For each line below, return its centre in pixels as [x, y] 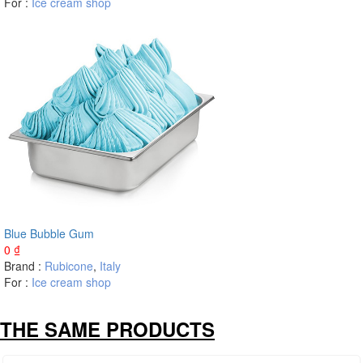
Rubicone [69, 266]
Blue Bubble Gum [49, 233]
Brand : [24, 266]
